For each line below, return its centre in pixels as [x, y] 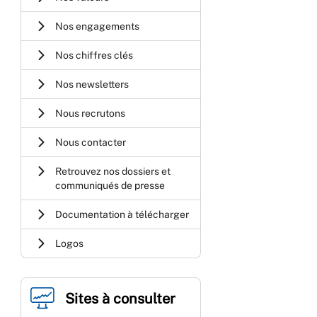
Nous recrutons [91, 113]
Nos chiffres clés [94, 55]
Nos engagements [98, 26]
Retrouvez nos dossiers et [113, 171]
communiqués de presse [110, 185]
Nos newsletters [92, 84]
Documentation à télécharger [122, 214]
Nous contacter [91, 142]
